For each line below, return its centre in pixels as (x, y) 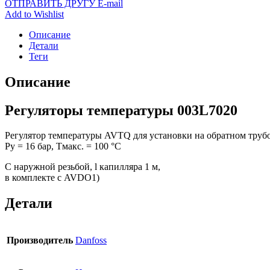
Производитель (40, 240)
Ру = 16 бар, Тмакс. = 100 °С (63, 146)
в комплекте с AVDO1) (52, 178)
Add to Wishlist (34, 14)
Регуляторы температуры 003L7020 (121, 110)
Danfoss (91, 240)
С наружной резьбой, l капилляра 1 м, (83, 167)
